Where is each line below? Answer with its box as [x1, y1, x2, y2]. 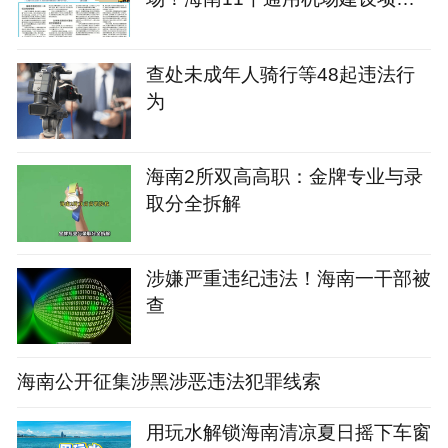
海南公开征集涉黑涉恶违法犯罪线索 [17, 369, 322, 392]
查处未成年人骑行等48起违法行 [145, 62, 415, 85]
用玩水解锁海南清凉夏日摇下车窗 [145, 420, 431, 443]
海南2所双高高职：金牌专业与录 [145, 165, 423, 187]
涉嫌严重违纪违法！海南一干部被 [145, 267, 431, 290]
